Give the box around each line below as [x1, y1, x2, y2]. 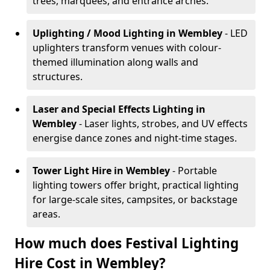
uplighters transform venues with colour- [33, 41, 221, 54]
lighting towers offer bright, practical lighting [33, 178, 239, 192]
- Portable [172, 164, 217, 177]
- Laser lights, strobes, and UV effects [79, 117, 248, 130]
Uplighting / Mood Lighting [33, 27, 164, 40]
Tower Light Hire [33, 164, 111, 177]
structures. [33, 70, 83, 83]
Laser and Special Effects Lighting [33, 102, 193, 116]
